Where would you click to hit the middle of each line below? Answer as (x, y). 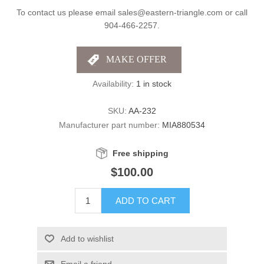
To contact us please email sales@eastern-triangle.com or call (132, 12)
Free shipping (140, 153)
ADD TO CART (145, 200)
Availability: (113, 83)
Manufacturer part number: (109, 125)
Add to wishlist (87, 238)
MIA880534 (184, 125)
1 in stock (154, 83)
